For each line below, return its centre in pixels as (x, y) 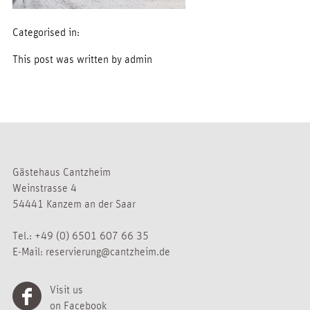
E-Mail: (29, 251)
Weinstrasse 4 (45, 188)
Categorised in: (46, 32)
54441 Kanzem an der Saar (74, 203)
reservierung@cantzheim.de (108, 251)
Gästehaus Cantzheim (62, 172)
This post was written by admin (82, 59)
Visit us (66, 289)
